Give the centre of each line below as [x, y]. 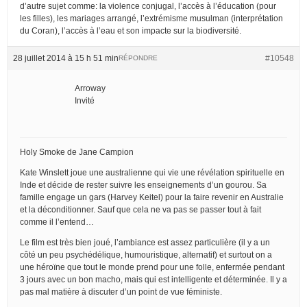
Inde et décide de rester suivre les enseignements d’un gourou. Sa [143, 185]
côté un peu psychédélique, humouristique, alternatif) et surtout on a [146, 255]
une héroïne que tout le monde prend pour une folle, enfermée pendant [152, 267]
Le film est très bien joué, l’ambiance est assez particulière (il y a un [145, 242]
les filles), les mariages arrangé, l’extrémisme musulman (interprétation [151, 18]
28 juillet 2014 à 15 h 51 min [66, 58]
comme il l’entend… [57, 222]
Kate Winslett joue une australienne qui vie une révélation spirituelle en [152, 172]
